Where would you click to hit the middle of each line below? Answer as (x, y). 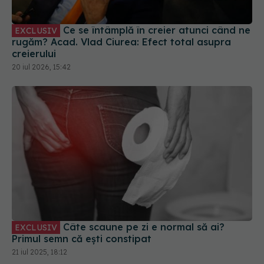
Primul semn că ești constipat (82, 239)
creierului (34, 53)
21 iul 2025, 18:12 (39, 252)
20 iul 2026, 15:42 (41, 67)
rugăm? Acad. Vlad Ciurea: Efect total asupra (121, 42)
